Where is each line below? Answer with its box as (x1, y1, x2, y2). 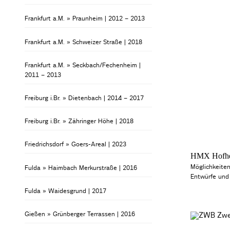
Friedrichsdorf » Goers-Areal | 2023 (25, 141, 127, 148)
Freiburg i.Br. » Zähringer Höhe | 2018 (25, 118, 134, 125)
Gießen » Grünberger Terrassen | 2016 (25, 210, 136, 217)
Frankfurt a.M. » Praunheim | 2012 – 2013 (25, 15, 145, 22)
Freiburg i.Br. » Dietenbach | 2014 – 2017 (25, 95, 144, 101)
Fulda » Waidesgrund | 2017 (25, 187, 107, 194)
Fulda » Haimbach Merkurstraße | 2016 (25, 164, 138, 171)
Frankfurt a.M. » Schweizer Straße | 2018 (25, 39, 143, 45)
